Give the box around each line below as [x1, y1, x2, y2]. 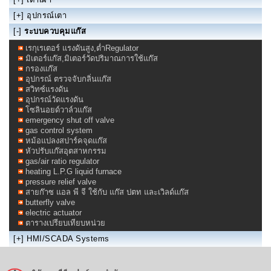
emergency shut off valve [25, 116, 114, 125]
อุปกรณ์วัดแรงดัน [25, 95, 83, 105]
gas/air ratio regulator [25, 157, 99, 166]
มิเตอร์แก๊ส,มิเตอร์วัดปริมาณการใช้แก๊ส [25, 54, 158, 64]
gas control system [25, 126, 93, 135]
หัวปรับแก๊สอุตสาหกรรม [25, 146, 106, 156]
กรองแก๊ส [25, 64, 57, 74]
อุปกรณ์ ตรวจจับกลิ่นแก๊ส [25, 74, 111, 84]
